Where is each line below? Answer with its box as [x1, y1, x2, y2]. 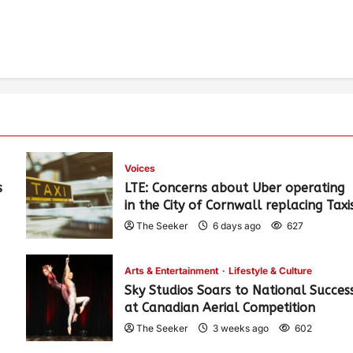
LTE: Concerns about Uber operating [124, 180, 345, 196]
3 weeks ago [210, 322, 272, 335]
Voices [124, 162, 156, 175]
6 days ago [210, 220, 264, 232]
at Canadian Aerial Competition [124, 300, 316, 316]
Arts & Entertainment [124, 265, 221, 277]
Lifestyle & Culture [229, 265, 313, 277]
